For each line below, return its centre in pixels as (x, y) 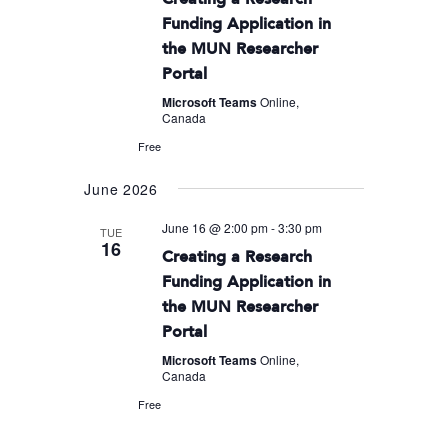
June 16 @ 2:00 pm (215, 227)
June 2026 (121, 188)
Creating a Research (237, 256)
